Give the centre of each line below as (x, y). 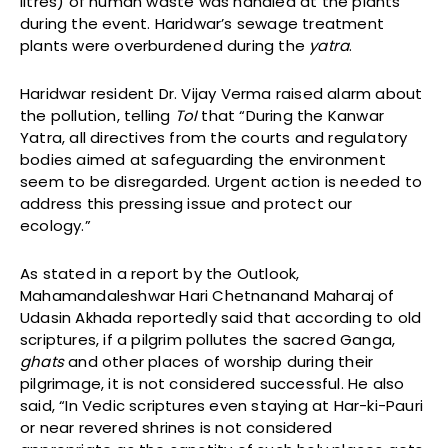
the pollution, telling (97, 115)
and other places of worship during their (219, 361)
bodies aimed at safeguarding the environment (203, 159)
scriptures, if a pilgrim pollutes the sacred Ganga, (208, 339)
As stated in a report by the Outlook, (160, 273)
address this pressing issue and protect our (186, 203)
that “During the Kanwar (291, 115)
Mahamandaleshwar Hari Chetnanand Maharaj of (207, 295)
